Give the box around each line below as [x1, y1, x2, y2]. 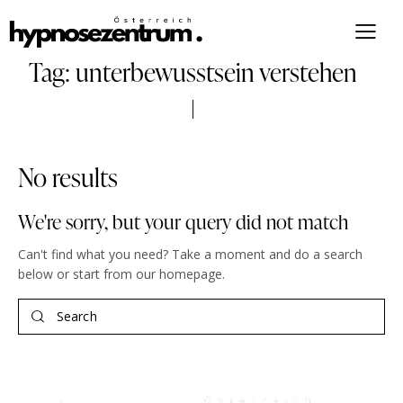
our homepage [136, 264, 222, 282]
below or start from [18, 264, 136, 282]
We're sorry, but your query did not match [18, 207, 348, 236]
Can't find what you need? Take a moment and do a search [18, 245, 363, 263]
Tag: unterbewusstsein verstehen [28, 54, 357, 89]
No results [18, 159, 118, 194]
